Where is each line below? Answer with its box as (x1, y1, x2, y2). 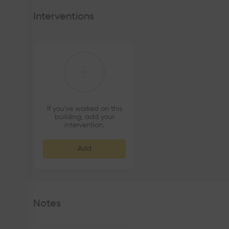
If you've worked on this (47, 105, 122, 112)
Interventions (33, 11, 94, 22)
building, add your (54, 113, 114, 121)
